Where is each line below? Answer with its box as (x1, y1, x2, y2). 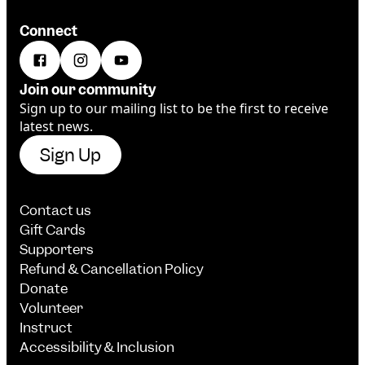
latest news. (20, 117, 93, 136)
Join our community (20, 81, 156, 99)
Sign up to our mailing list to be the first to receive (20, 99, 328, 118)
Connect (20, 22, 77, 41)
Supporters (20, 240, 94, 259)
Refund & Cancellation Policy (20, 260, 204, 279)
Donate (20, 279, 68, 298)
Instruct (20, 319, 73, 337)
